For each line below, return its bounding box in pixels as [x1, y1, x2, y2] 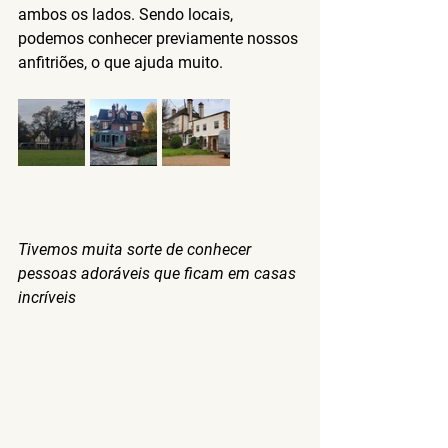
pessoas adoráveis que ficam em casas [18, 263, 300, 283]
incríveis [18, 287, 76, 307]
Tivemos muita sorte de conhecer [18, 239, 255, 259]
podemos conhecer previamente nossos [18, 28, 302, 48]
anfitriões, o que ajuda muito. [18, 52, 223, 72]
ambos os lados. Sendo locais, [18, 4, 237, 24]
